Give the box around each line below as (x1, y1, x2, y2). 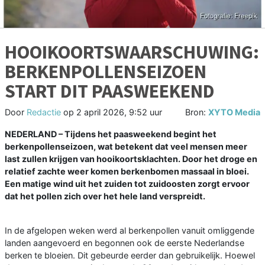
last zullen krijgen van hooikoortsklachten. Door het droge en (5, 153, 257, 164)
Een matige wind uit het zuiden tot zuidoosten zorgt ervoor (5, 178, 250, 189)
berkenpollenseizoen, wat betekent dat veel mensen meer (5, 141, 247, 151)
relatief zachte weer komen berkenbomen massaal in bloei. (5, 166, 249, 176)
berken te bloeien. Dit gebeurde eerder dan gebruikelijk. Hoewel (5, 250, 255, 260)
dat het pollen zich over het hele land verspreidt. (5, 190, 205, 201)
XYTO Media (208, 106, 260, 117)
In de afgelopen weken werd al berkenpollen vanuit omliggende (5, 225, 254, 235)
